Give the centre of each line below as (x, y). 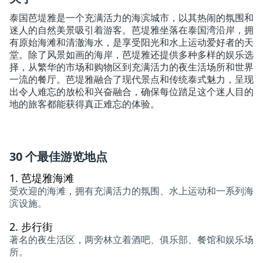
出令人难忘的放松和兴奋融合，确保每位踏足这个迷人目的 (131, 92)
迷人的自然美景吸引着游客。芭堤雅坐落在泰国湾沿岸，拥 (131, 30)
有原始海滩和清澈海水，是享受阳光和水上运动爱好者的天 (131, 43)
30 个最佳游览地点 (58, 156)
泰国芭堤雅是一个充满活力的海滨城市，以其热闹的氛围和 (131, 18)
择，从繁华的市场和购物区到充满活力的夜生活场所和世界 (131, 67)
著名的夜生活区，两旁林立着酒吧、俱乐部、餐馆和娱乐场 (131, 240)
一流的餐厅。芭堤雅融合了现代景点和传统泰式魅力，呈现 (131, 80)
